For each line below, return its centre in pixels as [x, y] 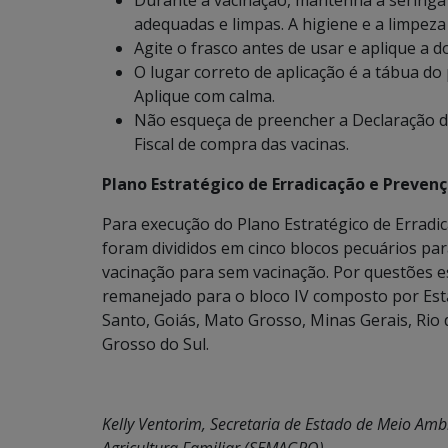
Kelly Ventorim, [156, 424]
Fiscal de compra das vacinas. [241, 144]
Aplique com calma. [204, 96]
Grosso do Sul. [155, 344]
